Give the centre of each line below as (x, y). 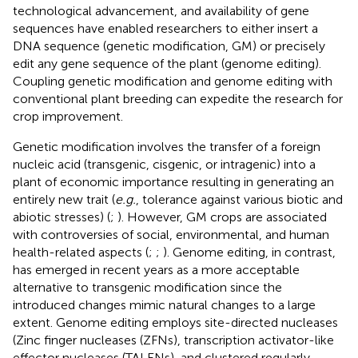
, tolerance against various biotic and (239, 199)
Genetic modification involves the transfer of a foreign (167, 146)
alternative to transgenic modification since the (147, 287)
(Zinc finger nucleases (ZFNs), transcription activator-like (173, 340)
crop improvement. (68, 116)
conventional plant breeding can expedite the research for (178, 98)
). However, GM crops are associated (222, 217)
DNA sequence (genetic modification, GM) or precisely (169, 46)
